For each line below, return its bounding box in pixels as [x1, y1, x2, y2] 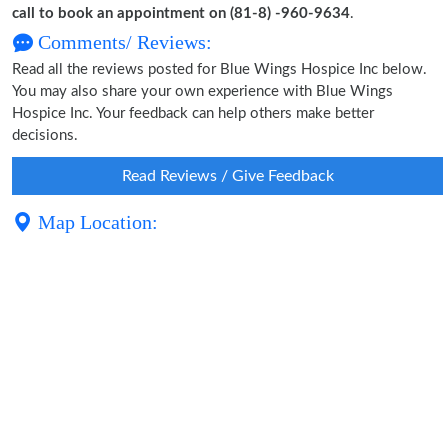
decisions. [12, 128, 78, 143]
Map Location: [33, 211, 158, 233]
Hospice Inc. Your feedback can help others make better [12, 106, 374, 121]
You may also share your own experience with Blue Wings [12, 84, 393, 99]
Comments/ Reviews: [33, 31, 212, 53]
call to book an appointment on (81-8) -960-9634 [12, 6, 350, 21]
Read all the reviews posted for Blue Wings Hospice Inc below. [12, 62, 427, 77]
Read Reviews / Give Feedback [121, 168, 334, 184]
